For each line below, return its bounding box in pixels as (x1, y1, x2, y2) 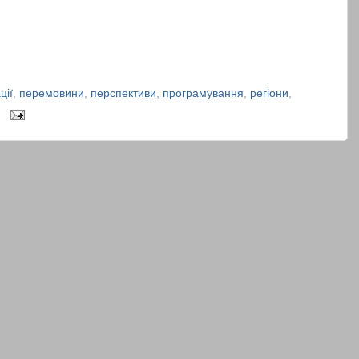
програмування (163, 87, 244, 100)
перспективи (91, 87, 156, 100)
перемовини (19, 87, 84, 100)
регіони (250, 87, 288, 100)
